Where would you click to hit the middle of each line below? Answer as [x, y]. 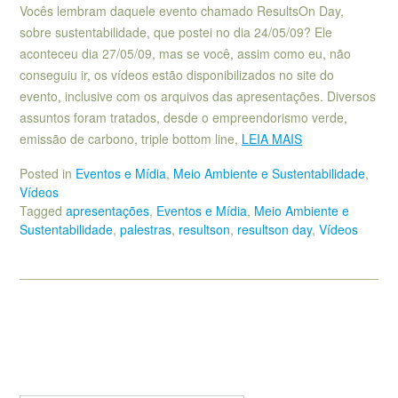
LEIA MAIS [272, 138]
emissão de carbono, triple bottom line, [131, 138]
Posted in [48, 173]
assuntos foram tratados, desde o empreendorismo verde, [183, 117]
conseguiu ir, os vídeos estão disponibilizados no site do [177, 74]
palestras [146, 229]
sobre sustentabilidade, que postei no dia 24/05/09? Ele [176, 32]
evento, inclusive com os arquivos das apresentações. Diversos [198, 96]
